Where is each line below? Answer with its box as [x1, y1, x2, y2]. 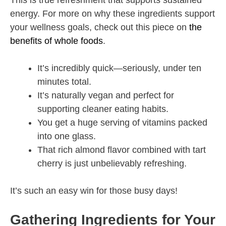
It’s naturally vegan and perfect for [37, 90, 174, 101]
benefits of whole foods [10, 36, 103, 46]
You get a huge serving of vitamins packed [37, 118, 207, 128]
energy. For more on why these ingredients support [10, 9, 215, 19]
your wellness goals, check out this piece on [10, 22, 189, 33]
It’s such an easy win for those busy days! [10, 186, 178, 196]
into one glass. [37, 131, 96, 142]
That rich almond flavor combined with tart [37, 145, 206, 155]
